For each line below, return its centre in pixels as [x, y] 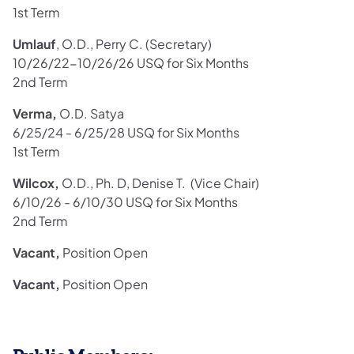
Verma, [35, 114]
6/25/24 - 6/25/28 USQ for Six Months [126, 133]
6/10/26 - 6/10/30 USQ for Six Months [125, 202]
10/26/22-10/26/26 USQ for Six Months [131, 63]
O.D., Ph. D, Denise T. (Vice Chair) [160, 183]
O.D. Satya [90, 114]
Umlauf [34, 44]
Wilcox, [37, 183]
